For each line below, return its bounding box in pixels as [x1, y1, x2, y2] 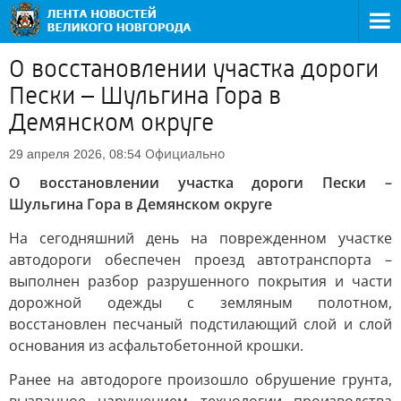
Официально [145, 145, 225, 162]
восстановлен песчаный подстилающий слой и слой [9, 314, 392, 334]
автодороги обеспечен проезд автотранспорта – [9, 250, 392, 269]
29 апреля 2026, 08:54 [9, 147, 141, 161]
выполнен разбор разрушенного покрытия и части [9, 271, 392, 291]
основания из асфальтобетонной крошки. [9, 336, 303, 355]
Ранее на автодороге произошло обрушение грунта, [9, 370, 392, 389]
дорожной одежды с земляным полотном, [9, 293, 392, 312]
